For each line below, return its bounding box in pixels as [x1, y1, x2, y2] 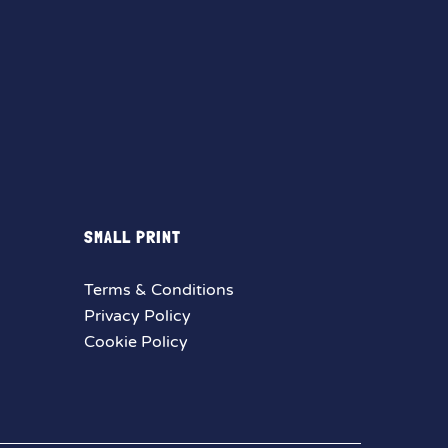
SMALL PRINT [83, 226, 181, 247]
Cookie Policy [83, 332, 188, 352]
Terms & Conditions [83, 280, 234, 300]
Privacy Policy [83, 306, 191, 326]
